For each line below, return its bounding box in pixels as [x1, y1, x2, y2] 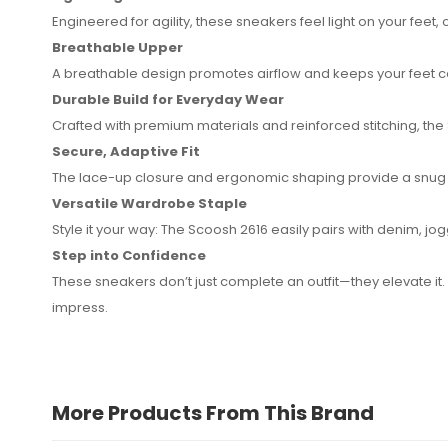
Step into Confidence [52, 245, 206, 265]
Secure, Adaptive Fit [52, 141, 200, 161]
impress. [52, 297, 108, 317]
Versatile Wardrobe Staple [52, 193, 247, 213]
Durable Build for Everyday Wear [52, 89, 284, 109]
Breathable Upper [52, 37, 183, 57]
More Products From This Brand [52, 398, 374, 427]
